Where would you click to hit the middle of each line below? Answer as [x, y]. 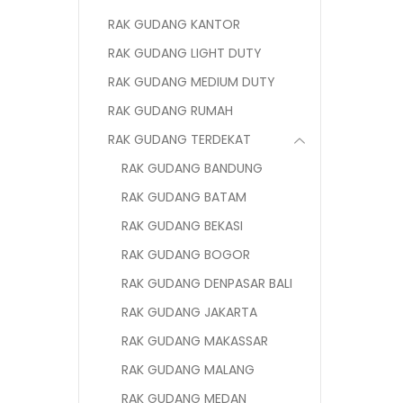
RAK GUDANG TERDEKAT [179, 139]
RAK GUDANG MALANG [188, 370]
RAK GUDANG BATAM [184, 197]
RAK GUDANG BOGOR [186, 255]
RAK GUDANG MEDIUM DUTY [192, 82]
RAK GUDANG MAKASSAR [195, 341]
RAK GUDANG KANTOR [174, 24]
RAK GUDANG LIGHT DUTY [185, 53]
